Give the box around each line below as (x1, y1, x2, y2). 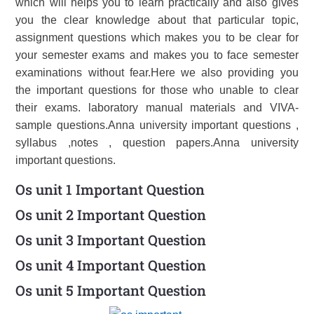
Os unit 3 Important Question (15, 231, 207, 249)
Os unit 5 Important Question (15, 281, 207, 299)
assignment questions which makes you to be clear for (15, 32, 299, 43)
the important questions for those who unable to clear (15, 84, 299, 96)
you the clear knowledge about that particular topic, (15, 14, 299, 26)
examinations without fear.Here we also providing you (15, 67, 299, 78)
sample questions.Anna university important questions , (15, 119, 299, 131)
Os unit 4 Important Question (15, 256, 207, 274)
